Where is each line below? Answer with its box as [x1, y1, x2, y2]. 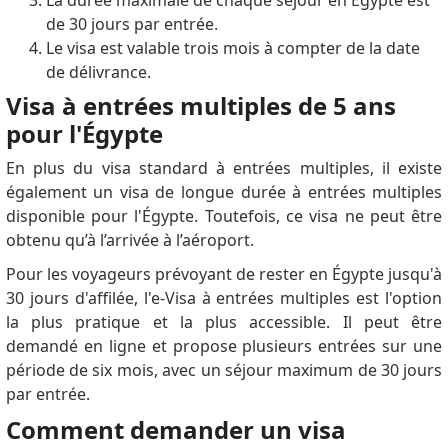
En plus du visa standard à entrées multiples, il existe [5, 157, 443, 180]
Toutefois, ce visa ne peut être [204, 205, 443, 228]
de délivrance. [45, 61, 151, 84]
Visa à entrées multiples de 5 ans [5, 89, 396, 123]
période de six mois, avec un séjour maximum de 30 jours [5, 359, 443, 382]
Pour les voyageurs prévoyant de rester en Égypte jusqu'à [5, 263, 443, 286]
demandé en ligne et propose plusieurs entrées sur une [5, 335, 443, 358]
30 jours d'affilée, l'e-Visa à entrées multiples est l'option [5, 287, 443, 310]
